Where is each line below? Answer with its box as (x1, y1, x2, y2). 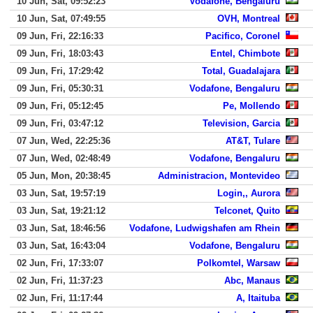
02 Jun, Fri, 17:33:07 (17, 258, 103, 268)
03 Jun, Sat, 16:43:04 (17, 240, 105, 251)
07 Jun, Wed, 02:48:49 (17, 153, 110, 163)
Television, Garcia (203, 118, 280, 129)
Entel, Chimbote (210, 48, 280, 59)
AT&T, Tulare (226, 136, 280, 146)
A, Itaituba (236, 293, 280, 303)
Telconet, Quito (214, 205, 280, 216)
